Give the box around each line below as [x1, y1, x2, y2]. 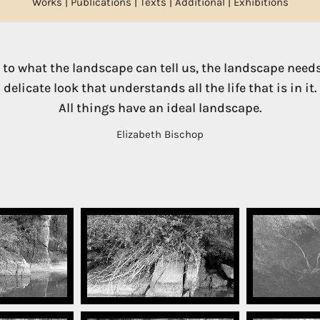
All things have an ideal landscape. [59, 100, 261, 116]
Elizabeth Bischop [116, 127, 204, 141]
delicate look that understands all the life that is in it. [4, 80, 316, 96]
